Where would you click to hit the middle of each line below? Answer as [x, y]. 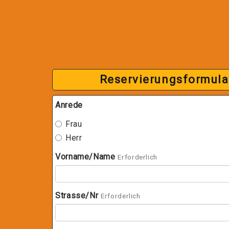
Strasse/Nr [77, 196]
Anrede [69, 105]
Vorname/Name [85, 157]
